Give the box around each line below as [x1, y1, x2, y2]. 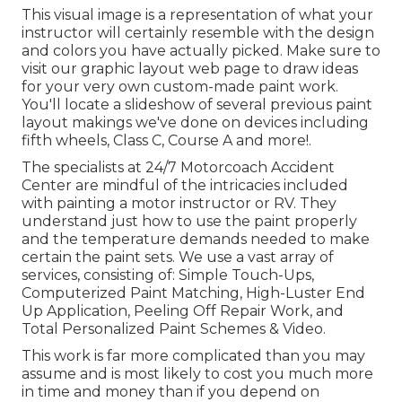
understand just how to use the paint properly [22, 213, 357, 231]
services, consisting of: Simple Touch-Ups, [22, 267, 314, 284]
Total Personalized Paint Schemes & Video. [22, 320, 326, 338]
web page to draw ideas [185, 60, 358, 78]
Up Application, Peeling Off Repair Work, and [22, 302, 344, 320]
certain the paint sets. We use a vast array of [22, 249, 334, 267]
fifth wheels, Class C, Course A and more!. [22, 132, 311, 150]
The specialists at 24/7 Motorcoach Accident [22, 159, 335, 177]
